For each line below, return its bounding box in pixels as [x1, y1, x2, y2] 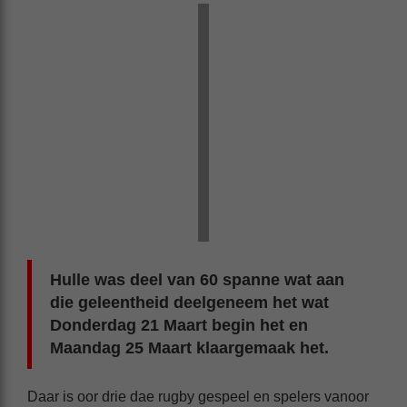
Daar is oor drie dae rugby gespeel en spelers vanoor [27, 388, 369, 404]
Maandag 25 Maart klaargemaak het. [50, 338, 333, 357]
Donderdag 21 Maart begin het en [50, 315, 308, 334]
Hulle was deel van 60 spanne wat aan [50, 270, 344, 289]
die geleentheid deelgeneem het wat [50, 293, 329, 312]
